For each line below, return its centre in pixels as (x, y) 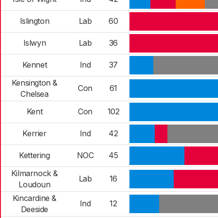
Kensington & (35, 83)
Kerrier (35, 133)
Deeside (35, 209)
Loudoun (35, 184)
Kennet (35, 65)
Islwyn (35, 43)
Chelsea (35, 94)
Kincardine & (35, 198)
